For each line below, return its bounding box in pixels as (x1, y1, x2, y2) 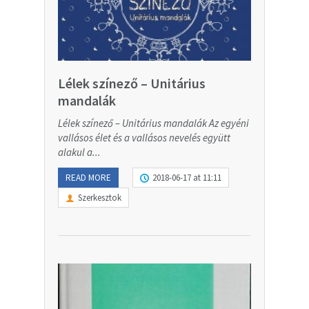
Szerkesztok (78, 192, 121, 204)
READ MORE (66, 172, 111, 184)
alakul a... (58, 146, 101, 159)
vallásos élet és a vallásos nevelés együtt (58, 131, 230, 145)
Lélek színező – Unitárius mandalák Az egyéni (58, 117, 249, 130)
